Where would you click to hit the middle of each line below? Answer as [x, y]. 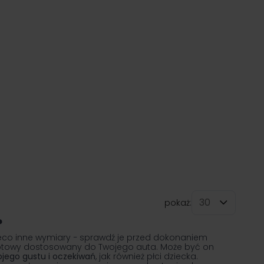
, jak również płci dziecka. [147, 257]
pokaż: [178, 203]
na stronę [189, 220]
